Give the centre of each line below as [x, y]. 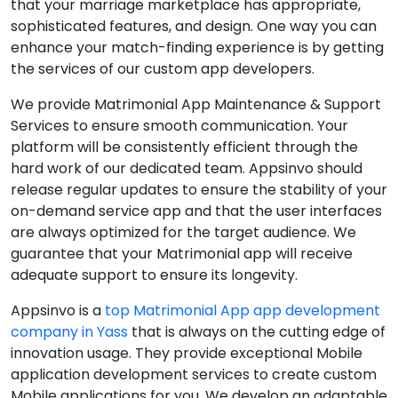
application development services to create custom [194, 374]
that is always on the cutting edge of [257, 332]
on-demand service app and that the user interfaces [196, 211]
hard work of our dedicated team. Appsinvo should [187, 168]
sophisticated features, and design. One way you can [194, 26]
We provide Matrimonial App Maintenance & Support [196, 104]
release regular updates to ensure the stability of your [199, 190]
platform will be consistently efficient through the [184, 147]
